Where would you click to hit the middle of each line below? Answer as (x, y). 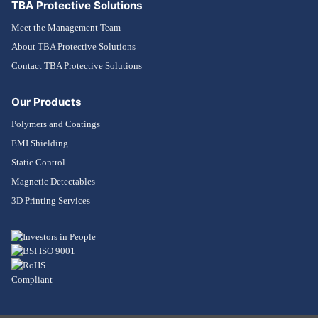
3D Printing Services (51, 200)
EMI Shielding (40, 143)
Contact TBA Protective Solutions (77, 65)
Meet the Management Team (66, 27)
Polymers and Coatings (56, 124)
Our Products (46, 102)
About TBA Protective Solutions (73, 46)
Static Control (38, 162)
